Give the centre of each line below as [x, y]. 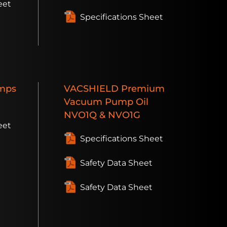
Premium [142, 89]
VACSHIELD [91, 89]
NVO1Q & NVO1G [102, 115]
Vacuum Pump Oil [106, 102]
